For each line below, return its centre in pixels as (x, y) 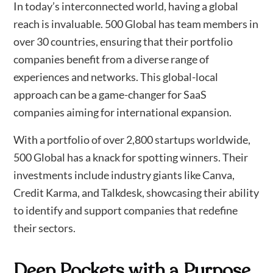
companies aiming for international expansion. (123, 112)
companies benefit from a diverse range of (112, 59)
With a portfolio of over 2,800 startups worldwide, (132, 140)
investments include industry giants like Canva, (124, 175)
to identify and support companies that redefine (126, 211)
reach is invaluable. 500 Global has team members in (136, 24)
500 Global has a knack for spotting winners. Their (131, 158)
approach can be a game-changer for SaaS (110, 95)
